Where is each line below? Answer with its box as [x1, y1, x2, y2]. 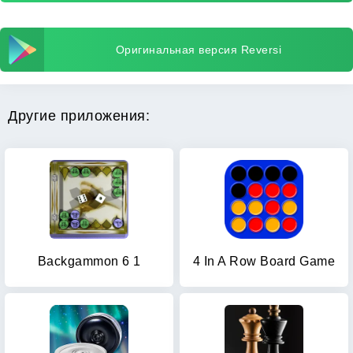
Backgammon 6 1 [37, 255, 141, 268]
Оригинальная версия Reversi [115, 43, 282, 56]
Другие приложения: [8, 108, 150, 124]
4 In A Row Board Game [192, 255, 336, 268]
